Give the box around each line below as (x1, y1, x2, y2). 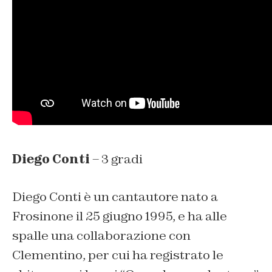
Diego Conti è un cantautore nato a (12, 188, 218, 205)
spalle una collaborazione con (12, 227, 191, 243)
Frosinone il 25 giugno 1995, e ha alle (12, 208, 227, 224)
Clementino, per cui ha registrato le (12, 246, 223, 263)
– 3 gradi (90, 151, 143, 167)
